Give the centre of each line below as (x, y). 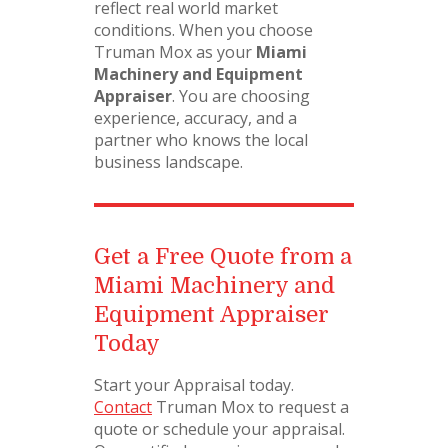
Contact (123, 407)
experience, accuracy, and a (195, 118)
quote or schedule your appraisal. (219, 429)
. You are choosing (241, 96)
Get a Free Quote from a (223, 257)
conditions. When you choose (203, 30)
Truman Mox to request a (250, 407)
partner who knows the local (201, 140)
